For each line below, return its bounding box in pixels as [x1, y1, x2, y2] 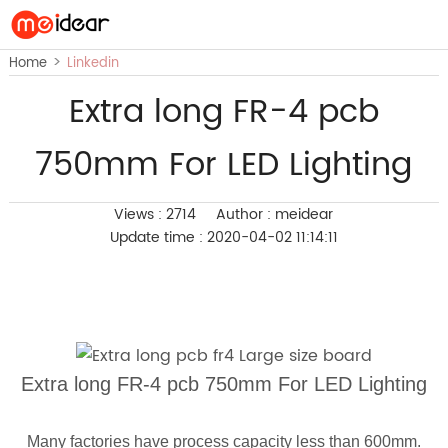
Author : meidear [216, 203, 334, 226]
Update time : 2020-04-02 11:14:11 [109, 226, 338, 249]
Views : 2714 [114, 203, 197, 226]
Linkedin [66, 53, 119, 74]
